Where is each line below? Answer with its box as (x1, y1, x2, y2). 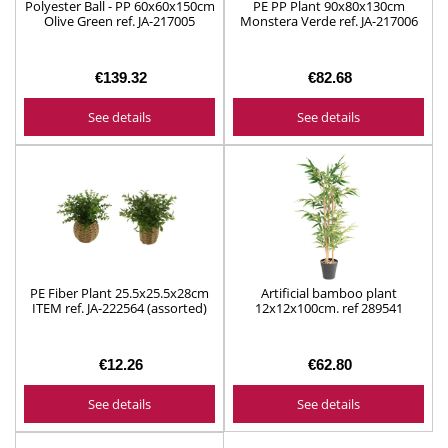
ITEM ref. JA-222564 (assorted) (32, 298, 207, 317)
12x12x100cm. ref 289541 (254, 298, 403, 317)
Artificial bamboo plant (260, 283, 397, 302)
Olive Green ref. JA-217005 (44, 11, 195, 30)
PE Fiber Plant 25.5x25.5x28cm (30, 283, 209, 302)
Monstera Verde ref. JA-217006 (239, 11, 418, 30)
